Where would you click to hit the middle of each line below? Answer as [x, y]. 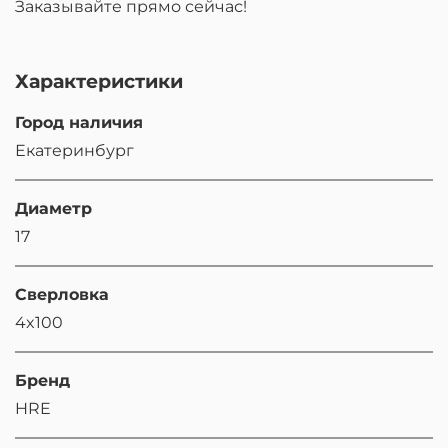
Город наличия [79, 123]
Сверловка [62, 295]
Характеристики [99, 81]
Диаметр [53, 209]
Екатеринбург [74, 151]
